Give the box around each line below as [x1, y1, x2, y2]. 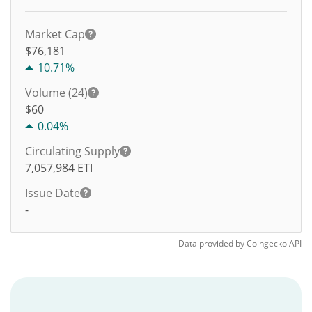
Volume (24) [25, 85, 88, 100]
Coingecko [247, 237, 287, 249]
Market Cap [25, 26, 85, 42]
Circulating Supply [25, 143, 120, 159]
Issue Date [25, 185, 80, 201]
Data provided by [178, 237, 244, 249]
